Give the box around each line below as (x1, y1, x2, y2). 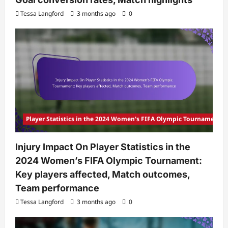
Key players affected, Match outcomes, (15, 168, 190, 180)
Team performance (15, 182, 99, 193)
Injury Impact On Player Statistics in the (15, 141, 190, 152)
